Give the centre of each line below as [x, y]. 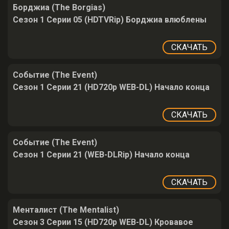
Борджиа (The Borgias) [59, 7]
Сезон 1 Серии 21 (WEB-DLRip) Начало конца [101, 155]
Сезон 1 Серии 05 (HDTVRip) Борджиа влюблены [110, 20]
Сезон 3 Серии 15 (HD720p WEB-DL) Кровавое [103, 222]
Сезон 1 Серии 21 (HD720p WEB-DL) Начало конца [111, 87]
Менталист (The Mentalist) [66, 210]
